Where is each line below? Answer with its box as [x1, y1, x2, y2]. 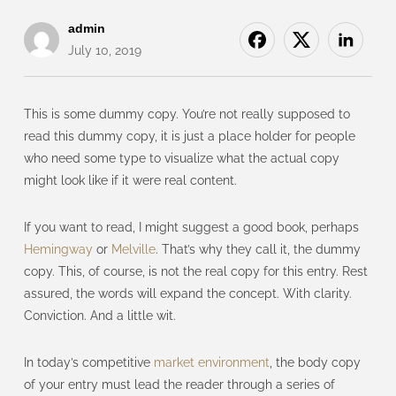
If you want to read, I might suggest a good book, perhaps [23, 220, 359, 235]
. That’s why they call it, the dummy [155, 242, 361, 257]
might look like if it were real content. [23, 173, 237, 188]
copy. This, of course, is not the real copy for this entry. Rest [23, 264, 368, 279]
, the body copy [269, 355, 361, 370]
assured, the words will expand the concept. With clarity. [23, 286, 352, 301]
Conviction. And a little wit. [23, 308, 176, 324]
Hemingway [23, 242, 93, 257]
